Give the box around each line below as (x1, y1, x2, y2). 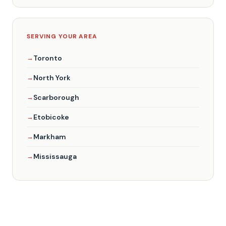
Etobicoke (33, 112, 69, 122)
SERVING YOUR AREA (27, 32, 98, 40)
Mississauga (33, 151, 77, 161)
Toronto (33, 53, 62, 63)
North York (33, 73, 71, 82)
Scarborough (33, 92, 79, 102)
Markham (33, 132, 66, 141)
